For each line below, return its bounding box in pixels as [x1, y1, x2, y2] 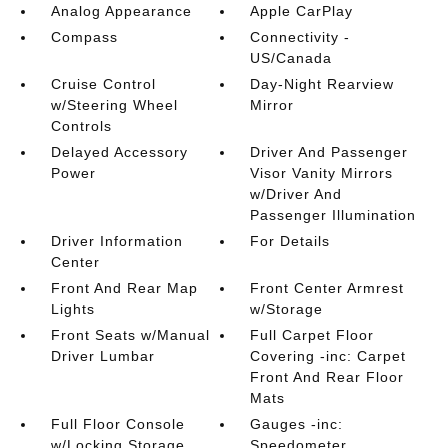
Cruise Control [50, 76, 156, 92]
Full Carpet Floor [250, 327, 375, 343]
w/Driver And [250, 186, 343, 202]
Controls [50, 118, 112, 134]
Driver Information [50, 233, 183, 249]
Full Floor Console [50, 416, 185, 432]
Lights [50, 301, 95, 317]
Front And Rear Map [50, 280, 198, 296]
